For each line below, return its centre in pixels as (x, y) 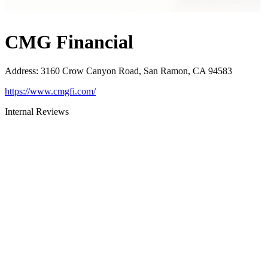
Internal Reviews (37, 112)
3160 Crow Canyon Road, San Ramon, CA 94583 (136, 71)
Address (20, 71)
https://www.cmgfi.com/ (50, 92)
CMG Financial (69, 42)
